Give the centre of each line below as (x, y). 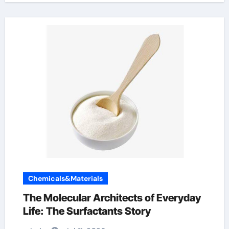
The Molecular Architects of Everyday (112, 198)
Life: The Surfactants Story (87, 211)
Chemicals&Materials (65, 178)
